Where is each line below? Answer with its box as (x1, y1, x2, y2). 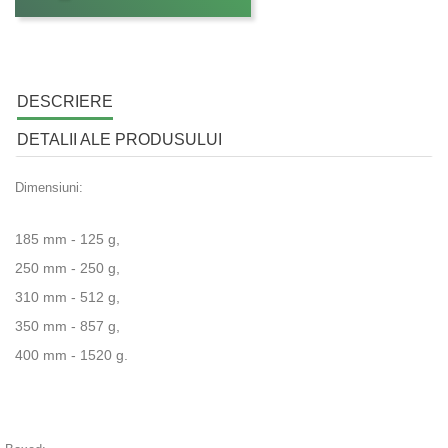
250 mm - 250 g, (15, 259, 120, 276)
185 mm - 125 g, (15, 230, 120, 247)
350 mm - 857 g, (15, 317, 120, 334)
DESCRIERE (17, 92, 113, 110)
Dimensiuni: (15, 179, 83, 195)
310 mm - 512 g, (15, 288, 120, 305)
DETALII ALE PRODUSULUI (17, 130, 222, 148)
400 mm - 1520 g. (15, 346, 128, 363)
